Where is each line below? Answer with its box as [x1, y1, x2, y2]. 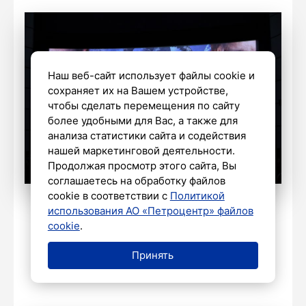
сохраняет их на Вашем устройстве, [47, 84, 228, 97]
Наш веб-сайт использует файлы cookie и [47, 69, 255, 82]
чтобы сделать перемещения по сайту [47, 99, 240, 112]
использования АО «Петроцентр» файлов [47, 204, 253, 217]
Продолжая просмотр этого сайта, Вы [47, 159, 236, 172]
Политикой [169, 189, 225, 202]
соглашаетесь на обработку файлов [47, 174, 225, 187]
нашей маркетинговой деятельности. [47, 144, 235, 157]
